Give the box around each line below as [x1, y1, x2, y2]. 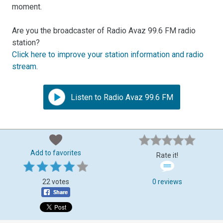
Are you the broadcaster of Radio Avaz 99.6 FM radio [12, 25, 196, 35]
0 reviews [152, 177, 182, 186]
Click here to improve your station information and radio [12, 49, 204, 59]
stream [12, 61, 37, 71]
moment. [12, 1, 42, 11]
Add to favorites [30, 148, 81, 157]
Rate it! [156, 151, 178, 159]
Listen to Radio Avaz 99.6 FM [68, 92, 173, 102]
